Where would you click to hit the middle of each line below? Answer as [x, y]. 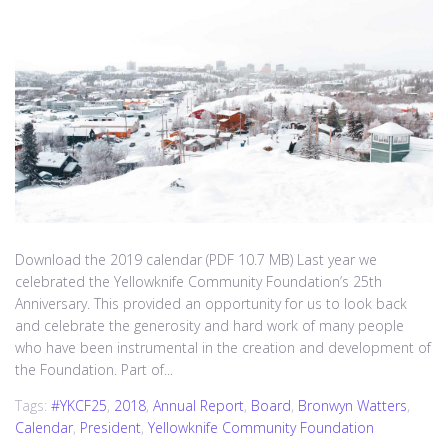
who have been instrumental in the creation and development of [223, 347]
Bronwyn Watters [352, 405]
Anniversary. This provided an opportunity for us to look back [211, 303]
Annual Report [198, 405]
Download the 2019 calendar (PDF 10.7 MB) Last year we [196, 259]
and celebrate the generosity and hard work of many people [209, 325]
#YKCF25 [79, 405]
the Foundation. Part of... [94, 369]
